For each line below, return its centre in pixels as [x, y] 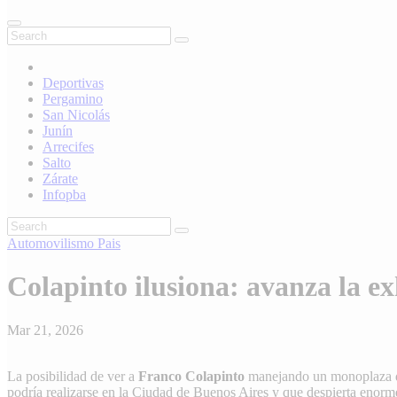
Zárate [60, 178]
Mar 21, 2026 [45, 330]
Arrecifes [68, 146]
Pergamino [73, 98]
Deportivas [73, 82]
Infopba [64, 194]
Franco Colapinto [191, 376]
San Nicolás [76, 114]
